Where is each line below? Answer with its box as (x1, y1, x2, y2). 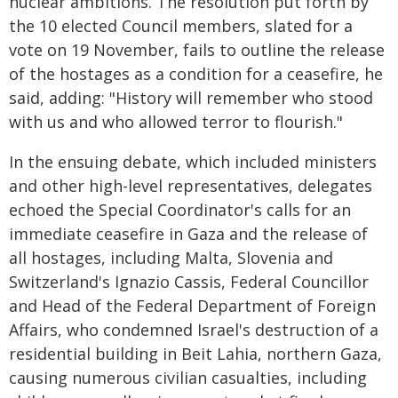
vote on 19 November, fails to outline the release (9, 39, 385, 60)
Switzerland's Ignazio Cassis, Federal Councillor (9, 271, 369, 292)
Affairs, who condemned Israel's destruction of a (9, 319, 378, 340)
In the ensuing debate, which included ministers (9, 151, 377, 172)
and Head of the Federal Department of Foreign (9, 295, 376, 316)
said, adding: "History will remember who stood (9, 87, 373, 108)
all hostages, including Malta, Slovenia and (9, 247, 333, 268)
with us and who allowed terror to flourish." (9, 111, 343, 132)
